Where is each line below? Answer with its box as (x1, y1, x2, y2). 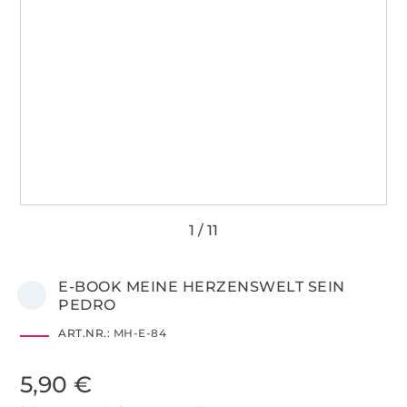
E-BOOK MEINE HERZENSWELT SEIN (58, 277, 345, 295)
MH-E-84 (110, 325, 167, 340)
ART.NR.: (58, 325, 111, 340)
